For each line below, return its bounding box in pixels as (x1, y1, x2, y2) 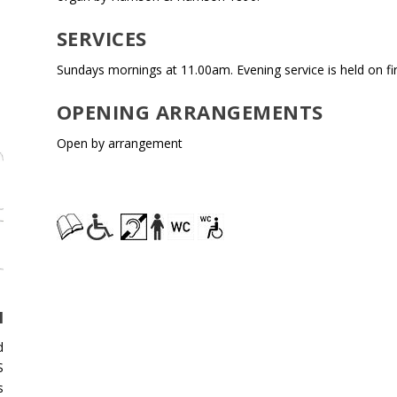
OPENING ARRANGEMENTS (56, 98, 323, 126)
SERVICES (56, 25, 147, 52)
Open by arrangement (56, 135, 183, 152)
